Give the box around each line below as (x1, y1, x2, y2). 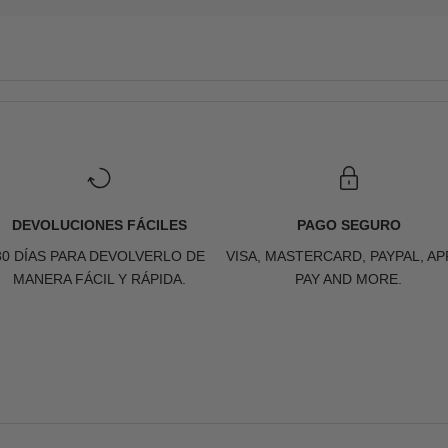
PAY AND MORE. (295, 271, 403, 288)
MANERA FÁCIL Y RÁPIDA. (12, 271, 186, 288)
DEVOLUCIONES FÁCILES (11, 217, 187, 234)
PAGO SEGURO (296, 217, 401, 234)
